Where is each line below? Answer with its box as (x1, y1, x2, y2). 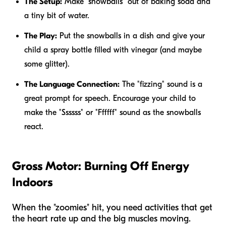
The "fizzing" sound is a (120, 79, 202, 89)
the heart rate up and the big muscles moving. (12, 213, 191, 224)
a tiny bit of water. (24, 11, 89, 20)
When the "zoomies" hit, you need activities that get (12, 202, 212, 213)
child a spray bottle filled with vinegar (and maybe (24, 45, 202, 54)
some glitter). (24, 59, 70, 69)
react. (24, 122, 43, 131)
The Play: (24, 31, 57, 40)
